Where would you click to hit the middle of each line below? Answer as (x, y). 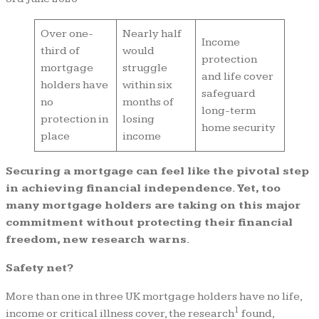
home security (239, 127)
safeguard (229, 93)
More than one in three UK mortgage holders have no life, (154, 296)
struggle (145, 68)
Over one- (67, 33)
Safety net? (40, 268)
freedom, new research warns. (98, 239)
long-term (229, 110)
